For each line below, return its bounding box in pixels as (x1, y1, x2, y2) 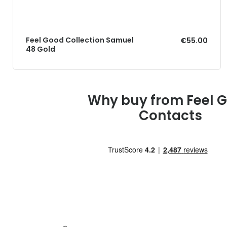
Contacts (138, 106, 202, 125)
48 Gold (26, 44, 55, 54)
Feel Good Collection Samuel (26, 34, 134, 45)
